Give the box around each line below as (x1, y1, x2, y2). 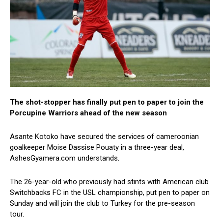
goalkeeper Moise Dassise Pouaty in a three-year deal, (10, 143, 184, 152)
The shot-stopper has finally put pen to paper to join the (10, 98, 204, 107)
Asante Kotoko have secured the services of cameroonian (10, 132, 199, 141)
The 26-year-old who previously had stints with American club (10, 177, 209, 187)
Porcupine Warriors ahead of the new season (10, 109, 167, 118)
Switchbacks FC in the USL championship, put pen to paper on (10, 188, 210, 197)
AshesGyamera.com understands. (10, 154, 119, 163)
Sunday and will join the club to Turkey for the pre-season (10, 199, 195, 208)
